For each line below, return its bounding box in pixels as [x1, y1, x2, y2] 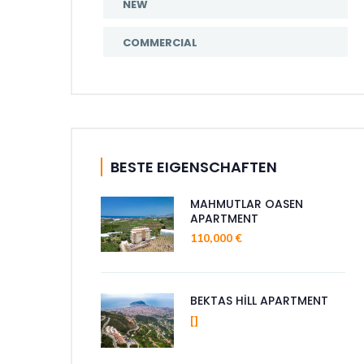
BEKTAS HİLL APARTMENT [190, 292, 328, 309]
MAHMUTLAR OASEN [190, 196, 303, 212]
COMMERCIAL [123, 35, 197, 50]
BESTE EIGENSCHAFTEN [110, 157, 277, 177]
